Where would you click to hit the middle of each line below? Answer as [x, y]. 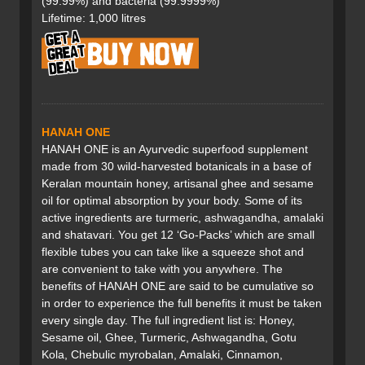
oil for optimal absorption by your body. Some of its [172, 201]
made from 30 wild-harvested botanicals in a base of [176, 167]
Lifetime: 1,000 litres [94, 18]
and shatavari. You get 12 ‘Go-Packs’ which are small [178, 235]
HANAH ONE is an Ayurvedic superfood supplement [175, 150]
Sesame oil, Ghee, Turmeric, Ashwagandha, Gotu [169, 338]
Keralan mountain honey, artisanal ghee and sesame [178, 184]
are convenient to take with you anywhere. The [162, 269]
